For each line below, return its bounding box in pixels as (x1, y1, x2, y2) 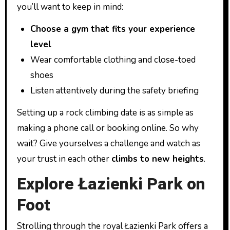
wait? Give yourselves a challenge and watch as (16, 137, 200, 149)
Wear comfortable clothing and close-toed (30, 53, 196, 66)
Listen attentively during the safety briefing (30, 84, 199, 97)
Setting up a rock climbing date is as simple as (16, 106, 194, 119)
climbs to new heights (111, 152, 204, 165)
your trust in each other (16, 152, 111, 165)
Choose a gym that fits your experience (30, 23, 195, 35)
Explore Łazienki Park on (16, 171, 205, 196)
